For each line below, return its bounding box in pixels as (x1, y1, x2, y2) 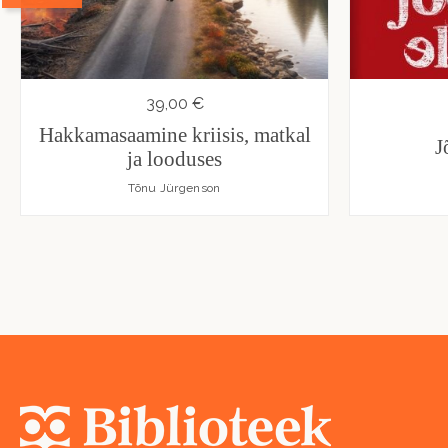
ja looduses (127, 147, 222, 172)
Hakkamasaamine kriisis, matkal (38, 123, 311, 148)
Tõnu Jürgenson (128, 181, 221, 196)
